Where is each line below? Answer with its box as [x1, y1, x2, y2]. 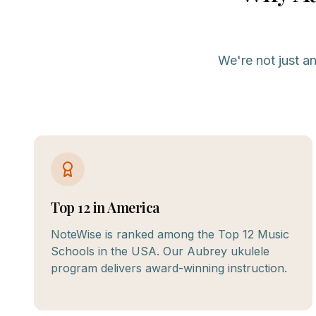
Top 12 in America [51, 197, 160, 217]
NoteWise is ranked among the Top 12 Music [51, 227, 289, 241]
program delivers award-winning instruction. [51, 261, 287, 275]
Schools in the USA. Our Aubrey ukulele [51, 244, 269, 258]
